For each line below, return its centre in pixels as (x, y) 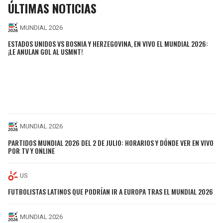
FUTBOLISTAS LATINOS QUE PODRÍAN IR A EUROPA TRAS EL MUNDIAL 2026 (111, 192)
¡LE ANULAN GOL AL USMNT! (46, 51)
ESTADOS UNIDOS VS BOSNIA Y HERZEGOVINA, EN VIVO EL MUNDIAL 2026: (108, 43)
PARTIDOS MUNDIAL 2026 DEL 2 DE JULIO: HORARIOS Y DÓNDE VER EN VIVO (111, 142)
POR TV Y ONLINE (31, 150)
